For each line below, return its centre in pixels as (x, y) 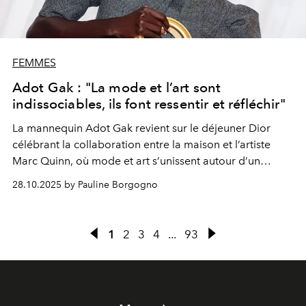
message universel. (59, 178)
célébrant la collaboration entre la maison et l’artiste (141, 145)
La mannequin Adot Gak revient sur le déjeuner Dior (141, 128)
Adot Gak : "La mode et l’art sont (117, 88)
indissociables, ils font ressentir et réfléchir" (149, 104)
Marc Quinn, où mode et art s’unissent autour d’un (136, 161)
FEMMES (34, 63)
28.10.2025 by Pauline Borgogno (85, 185)
